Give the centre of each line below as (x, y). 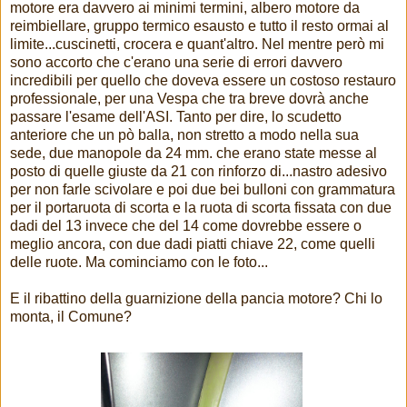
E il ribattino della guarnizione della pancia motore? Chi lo (196, 299)
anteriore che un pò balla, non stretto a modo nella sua (184, 135)
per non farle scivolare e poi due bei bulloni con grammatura (203, 190)
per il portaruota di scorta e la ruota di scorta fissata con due (201, 208)
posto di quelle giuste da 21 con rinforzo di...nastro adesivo (199, 172)
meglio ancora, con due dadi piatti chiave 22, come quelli (193, 244)
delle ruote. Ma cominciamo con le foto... (139, 263)
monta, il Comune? (71, 317)
